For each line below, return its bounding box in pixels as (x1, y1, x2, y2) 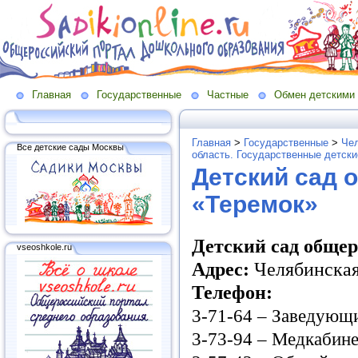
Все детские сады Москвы (17, 141, 124, 152)
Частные (207, 89, 249, 101)
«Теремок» (192, 190, 318, 217)
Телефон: (192, 281, 272, 303)
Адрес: (192, 258, 249, 280)
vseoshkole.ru (17, 241, 72, 252)
